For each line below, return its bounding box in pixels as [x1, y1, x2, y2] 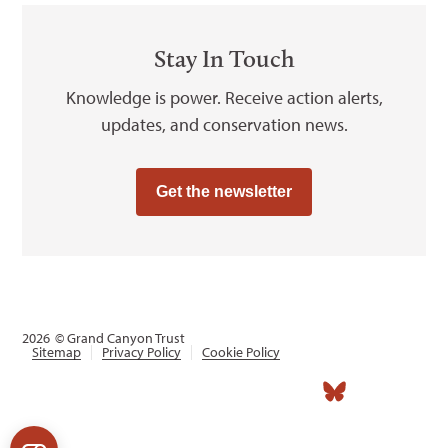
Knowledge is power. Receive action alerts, [65, 85, 383, 109]
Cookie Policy [202, 342, 281, 361]
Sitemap [32, 342, 82, 361]
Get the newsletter [156, 182, 292, 200]
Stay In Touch [153, 43, 295, 73]
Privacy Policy [102, 342, 182, 361]
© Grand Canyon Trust [55, 328, 186, 347]
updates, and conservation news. [100, 112, 348, 136]
